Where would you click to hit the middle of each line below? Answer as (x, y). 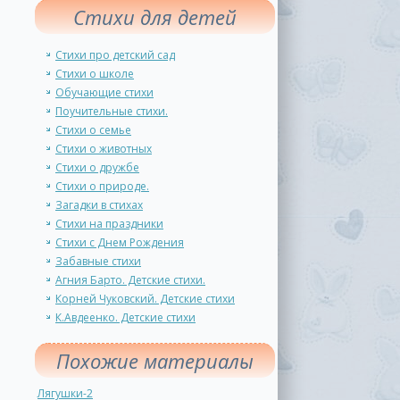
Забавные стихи (98, 261)
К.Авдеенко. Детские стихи (125, 317)
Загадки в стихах (99, 205)
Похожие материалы (155, 361)
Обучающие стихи (104, 92)
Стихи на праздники (109, 224)
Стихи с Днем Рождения (120, 242)
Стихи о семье (93, 130)
